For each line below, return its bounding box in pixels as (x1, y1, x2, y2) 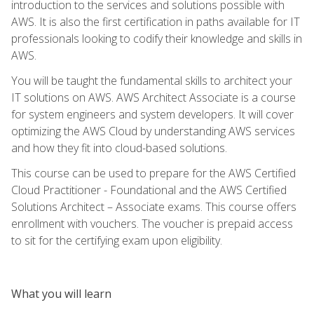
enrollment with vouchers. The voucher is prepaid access (11, 215, 293, 231)
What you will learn (11, 285, 111, 301)
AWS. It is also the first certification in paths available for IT (11, 13, 300, 29)
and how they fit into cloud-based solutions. (11, 139, 227, 156)
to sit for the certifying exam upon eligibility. (11, 232, 222, 248)
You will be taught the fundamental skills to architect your (11, 72, 292, 88)
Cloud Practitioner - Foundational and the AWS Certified (11, 182, 287, 198)
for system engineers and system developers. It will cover (11, 106, 294, 122)
